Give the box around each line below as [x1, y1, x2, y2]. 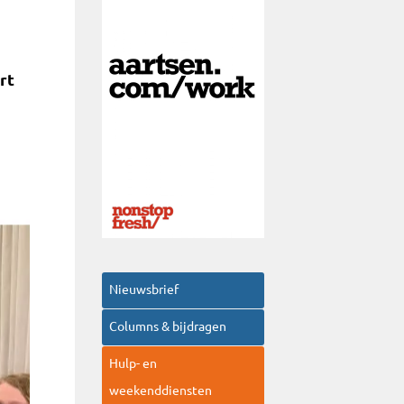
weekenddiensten [109, 383, 213, 398]
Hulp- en [109, 356, 158, 371]
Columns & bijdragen [109, 319, 227, 334]
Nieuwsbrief [109, 282, 179, 297]
